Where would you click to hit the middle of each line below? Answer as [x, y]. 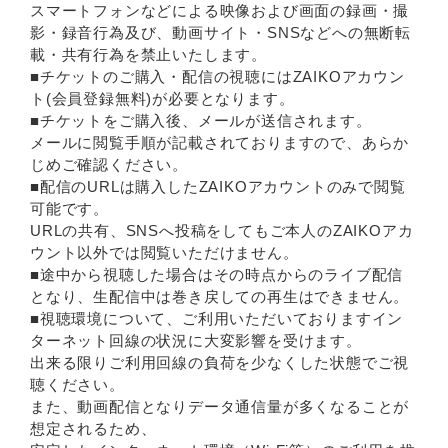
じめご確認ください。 [109, 165]
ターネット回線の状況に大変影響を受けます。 [196, 341]
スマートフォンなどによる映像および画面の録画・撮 [220, 11]
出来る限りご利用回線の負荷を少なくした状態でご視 [220, 363]
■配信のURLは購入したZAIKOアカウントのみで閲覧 [218, 187]
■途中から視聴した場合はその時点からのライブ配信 [217, 275]
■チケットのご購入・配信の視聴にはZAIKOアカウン [217, 77]
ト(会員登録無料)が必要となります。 [162, 99]
